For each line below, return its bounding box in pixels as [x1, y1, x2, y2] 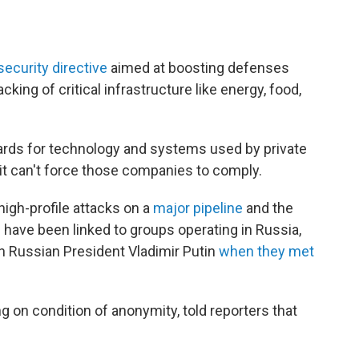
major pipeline [153, 200, 243, 216]
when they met [219, 243, 314, 260]
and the [243, 200, 293, 216]
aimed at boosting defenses [107, 59, 289, 76]
